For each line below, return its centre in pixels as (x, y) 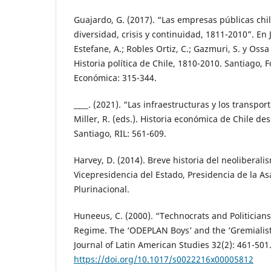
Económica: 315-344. (115, 78)
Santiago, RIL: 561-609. (120, 134)
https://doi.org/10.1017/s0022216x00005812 (164, 260)
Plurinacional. (102, 189)
